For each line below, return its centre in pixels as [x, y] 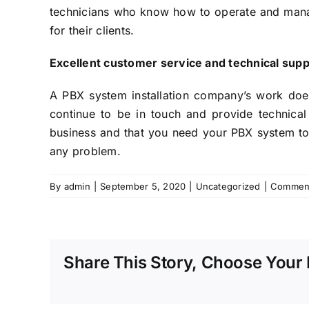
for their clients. [92, 31]
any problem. [85, 151]
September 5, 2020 [143, 187]
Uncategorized [228, 187]
